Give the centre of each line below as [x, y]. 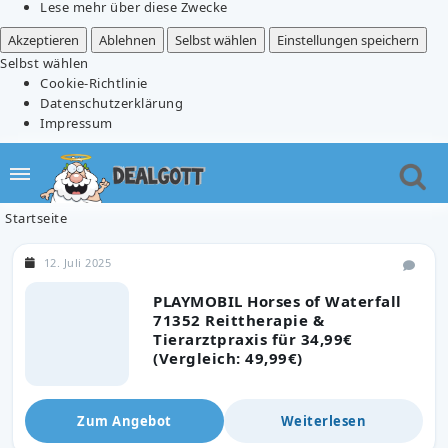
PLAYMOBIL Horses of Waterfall [277, 300]
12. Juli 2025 [77, 262]
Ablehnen [127, 39]
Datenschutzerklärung [111, 102]
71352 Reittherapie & [238, 319]
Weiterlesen [323, 420]
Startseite [36, 217]
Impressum [76, 122]
